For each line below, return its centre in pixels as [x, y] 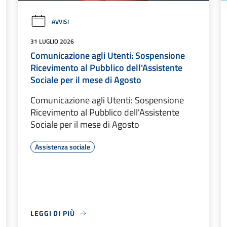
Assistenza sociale [63, 147]
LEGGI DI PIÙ [53, 213]
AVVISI [60, 22]
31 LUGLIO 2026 [52, 42]
